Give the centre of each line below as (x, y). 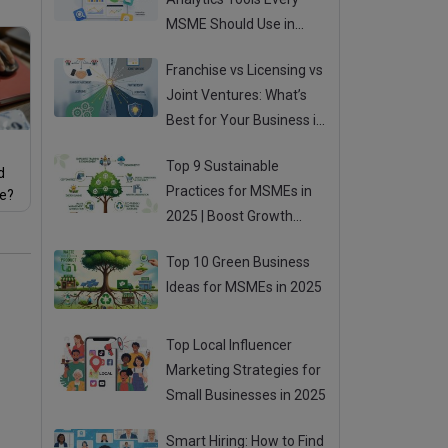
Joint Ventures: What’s (237, 95)
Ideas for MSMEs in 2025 (244, 287)
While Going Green (223, 241)
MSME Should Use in (231, 24)
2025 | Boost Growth (230, 216)
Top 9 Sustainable (223, 166)
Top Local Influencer (229, 344)
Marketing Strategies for (244, 369)
